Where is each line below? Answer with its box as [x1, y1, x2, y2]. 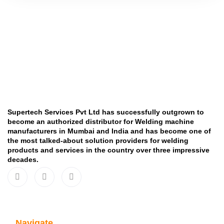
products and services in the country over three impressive [7, 146, 209, 154]
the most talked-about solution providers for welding [7, 136, 188, 144]
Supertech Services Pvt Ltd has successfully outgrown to [7, 108, 204, 116]
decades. [7, 155, 38, 163]
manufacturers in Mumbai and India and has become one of [7, 127, 211, 135]
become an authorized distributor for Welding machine [7, 117, 194, 125]
